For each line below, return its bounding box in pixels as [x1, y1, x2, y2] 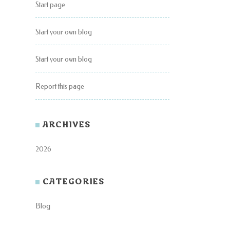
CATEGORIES [43, 177, 105, 187]
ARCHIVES [43, 120, 91, 130]
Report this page [35, 82, 84, 91]
